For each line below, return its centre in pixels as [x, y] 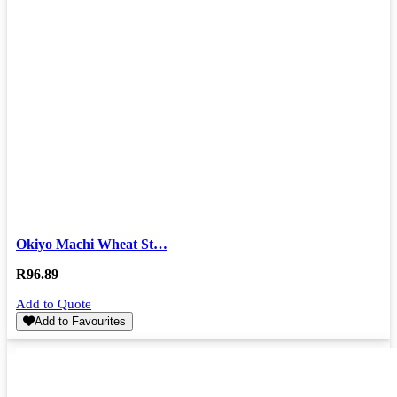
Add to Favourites [80, 321]
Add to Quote [54, 304]
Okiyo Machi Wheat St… [92, 244]
